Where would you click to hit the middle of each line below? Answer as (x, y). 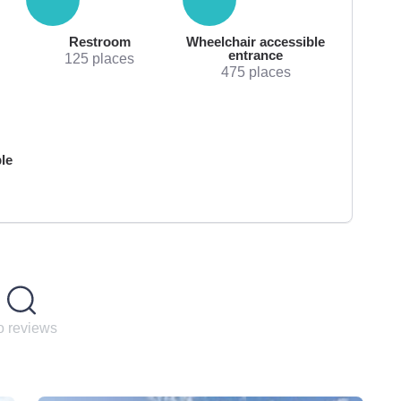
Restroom (99, 41)
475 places (256, 71)
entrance (256, 55)
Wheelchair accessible (256, 41)
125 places (100, 58)
